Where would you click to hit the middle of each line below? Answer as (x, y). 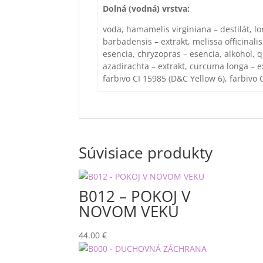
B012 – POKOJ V (135, 196)
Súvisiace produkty (146, 153)
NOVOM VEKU (129, 211)
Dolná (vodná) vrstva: (146, 9)
